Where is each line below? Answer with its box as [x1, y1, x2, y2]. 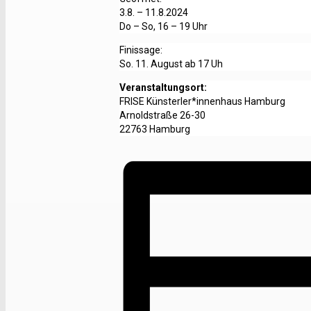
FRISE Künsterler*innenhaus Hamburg [119, 95, 285, 107]
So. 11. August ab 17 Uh [119, 58, 223, 69]
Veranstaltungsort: [119, 81, 207, 93]
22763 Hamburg [119, 123, 190, 135]
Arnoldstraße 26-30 [119, 109, 205, 121]
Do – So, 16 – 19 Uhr [119, 20, 208, 32]
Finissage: [119, 44, 162, 56]
